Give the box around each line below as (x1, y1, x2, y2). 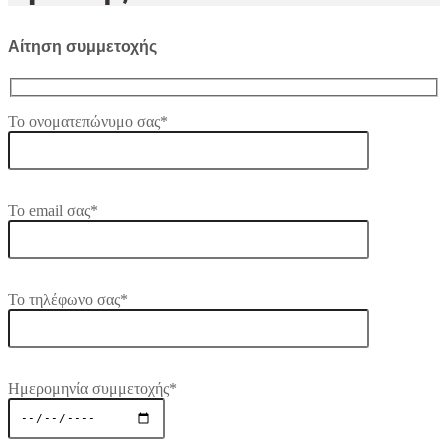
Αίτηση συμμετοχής (8, 38, 157, 56)
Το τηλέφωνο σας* (8, 291, 128, 309)
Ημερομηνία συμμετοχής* (8, 380, 177, 398)
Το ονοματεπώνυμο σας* (8, 113, 168, 131)
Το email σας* (8, 202, 98, 220)
